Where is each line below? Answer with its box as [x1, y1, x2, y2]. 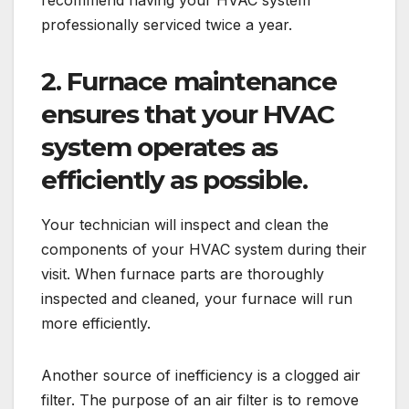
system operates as [41, 131, 278, 163]
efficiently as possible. [41, 164, 308, 196]
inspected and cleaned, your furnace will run [41, 289, 352, 309]
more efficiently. [41, 314, 151, 333]
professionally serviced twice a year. [41, 16, 292, 35]
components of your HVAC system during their [41, 240, 367, 259]
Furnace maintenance [66, 66, 337, 98]
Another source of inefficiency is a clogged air [41, 366, 361, 385]
